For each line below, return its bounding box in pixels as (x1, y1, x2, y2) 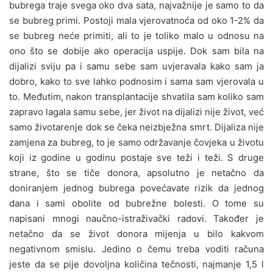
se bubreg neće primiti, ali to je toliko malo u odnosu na (9, 29, 264, 41)
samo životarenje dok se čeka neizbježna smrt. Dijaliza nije (9, 121, 264, 133)
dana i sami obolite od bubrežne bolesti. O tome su (9, 197, 264, 209)
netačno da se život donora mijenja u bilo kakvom (9, 227, 264, 239)
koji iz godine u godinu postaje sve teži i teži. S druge (9, 151, 264, 163)
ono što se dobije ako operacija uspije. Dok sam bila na (9, 44, 264, 57)
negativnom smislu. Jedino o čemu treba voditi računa (9, 243, 264, 255)
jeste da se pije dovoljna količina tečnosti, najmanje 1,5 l (9, 258, 264, 270)
